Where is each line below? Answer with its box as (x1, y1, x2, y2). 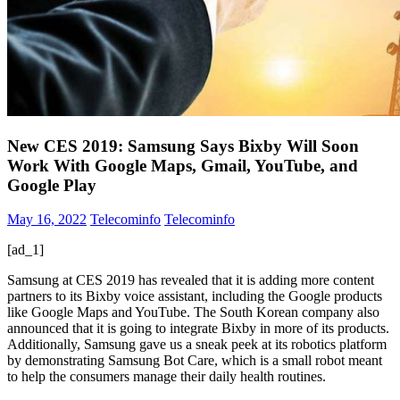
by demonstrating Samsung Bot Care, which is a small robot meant (7, 353, 382, 369)
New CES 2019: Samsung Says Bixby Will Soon (7, 136, 359, 155)
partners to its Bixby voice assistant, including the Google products (7, 288, 382, 304)
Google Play (7, 175, 96, 195)
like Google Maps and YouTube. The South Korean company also (7, 304, 379, 321)
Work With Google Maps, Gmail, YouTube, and (7, 155, 358, 175)
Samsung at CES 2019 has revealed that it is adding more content (7, 272, 374, 288)
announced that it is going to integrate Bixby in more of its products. (7, 321, 389, 337)
